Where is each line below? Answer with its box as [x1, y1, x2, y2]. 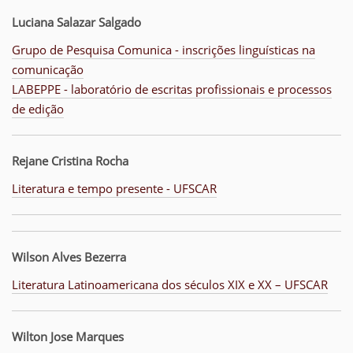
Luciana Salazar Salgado [12, 14, 141, 31]
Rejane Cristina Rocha [12, 153, 128, 169]
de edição [12, 101, 64, 117]
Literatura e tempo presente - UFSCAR [12, 180, 217, 197]
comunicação [12, 61, 84, 78]
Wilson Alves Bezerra [12, 249, 126, 266]
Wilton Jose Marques [12, 329, 124, 345]
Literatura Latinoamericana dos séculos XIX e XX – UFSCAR [12, 277, 328, 293]
